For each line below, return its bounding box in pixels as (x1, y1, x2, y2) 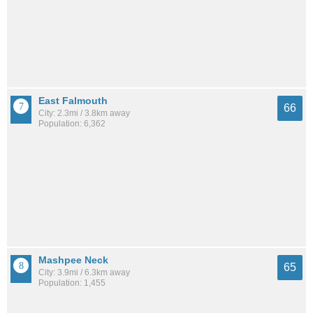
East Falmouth (38, 94, 108, 106)
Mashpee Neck (38, 254, 108, 266)
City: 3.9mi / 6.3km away (38, 268, 130, 278)
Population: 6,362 (38, 118, 105, 129)
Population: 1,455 (38, 278, 105, 289)
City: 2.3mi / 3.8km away (38, 108, 130, 118)
